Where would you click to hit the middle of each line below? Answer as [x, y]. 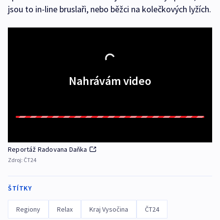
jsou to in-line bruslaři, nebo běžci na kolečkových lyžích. [110, 9]
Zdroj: [16, 160]
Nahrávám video [110, 81]
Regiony [28, 209]
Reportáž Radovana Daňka [48, 150]
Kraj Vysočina [109, 209]
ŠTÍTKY [20, 188]
